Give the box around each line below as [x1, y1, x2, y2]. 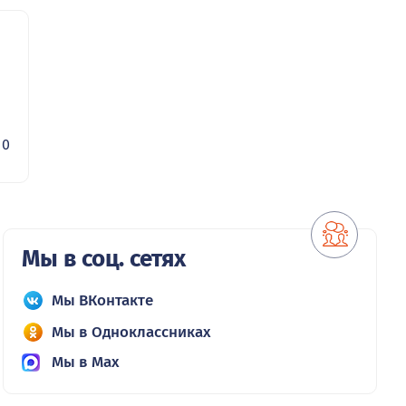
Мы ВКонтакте [51, 291, 153, 311]
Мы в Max [51, 353, 120, 372]
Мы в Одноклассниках [51, 323, 211, 343]
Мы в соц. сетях [21, 245, 186, 274]
